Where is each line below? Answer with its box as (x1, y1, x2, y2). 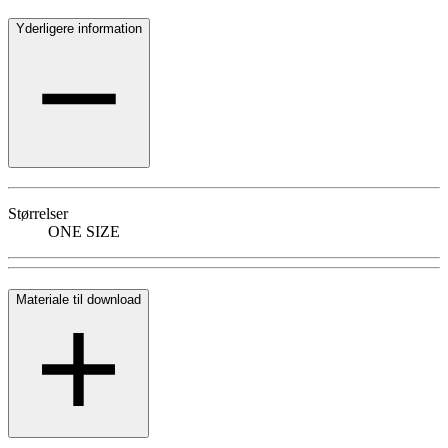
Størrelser (8, 204, 68, 222)
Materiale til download (16, 292, 141, 308)
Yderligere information (16, 20, 142, 36)
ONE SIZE (48, 222, 120, 240)
